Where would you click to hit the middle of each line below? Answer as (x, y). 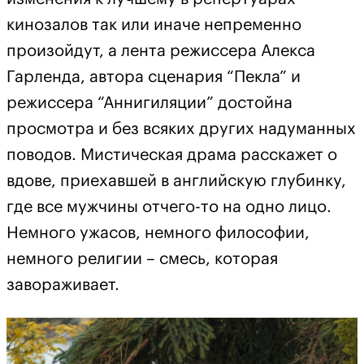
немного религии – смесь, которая (142, 259)
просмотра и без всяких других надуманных (181, 129)
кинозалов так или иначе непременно (154, 25)
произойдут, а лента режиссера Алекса (161, 51)
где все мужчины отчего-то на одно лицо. (169, 207)
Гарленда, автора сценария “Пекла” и (154, 77)
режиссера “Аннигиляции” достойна (149, 103)
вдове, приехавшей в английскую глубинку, (176, 181)
